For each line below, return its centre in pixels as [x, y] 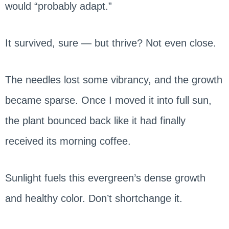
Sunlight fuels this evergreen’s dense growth [105, 178]
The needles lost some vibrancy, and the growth [113, 79]
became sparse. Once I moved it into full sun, [108, 100]
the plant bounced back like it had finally [95, 120]
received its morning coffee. [68, 141]
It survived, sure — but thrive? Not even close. [110, 43]
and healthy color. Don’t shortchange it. [94, 198]
